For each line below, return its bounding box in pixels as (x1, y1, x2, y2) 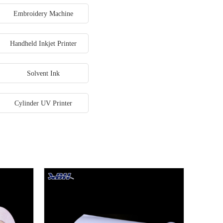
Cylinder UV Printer (14, 100, 72, 107)
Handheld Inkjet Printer (9, 40, 77, 47)
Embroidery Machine (13, 10, 73, 17)
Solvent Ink (26, 70, 60, 77)
